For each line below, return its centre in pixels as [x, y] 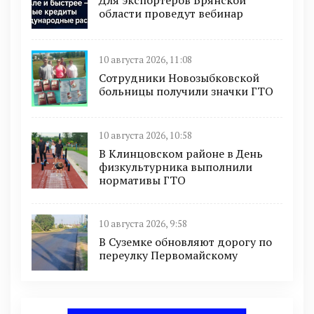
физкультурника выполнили [176, 166]
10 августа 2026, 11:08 [145, 60]
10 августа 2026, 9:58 [143, 224]
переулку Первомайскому [168, 255]
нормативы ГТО [142, 180]
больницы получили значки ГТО [186, 91]
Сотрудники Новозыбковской [179, 78]
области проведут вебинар [171, 14]
